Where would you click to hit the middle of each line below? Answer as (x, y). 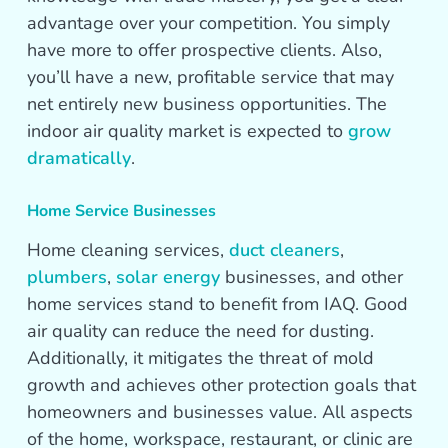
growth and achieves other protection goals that (222, 385)
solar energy (168, 277)
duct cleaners (285, 250)
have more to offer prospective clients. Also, (205, 50)
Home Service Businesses (122, 211)
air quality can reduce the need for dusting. (201, 331)
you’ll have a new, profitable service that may (211, 77)
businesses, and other (312, 277)
